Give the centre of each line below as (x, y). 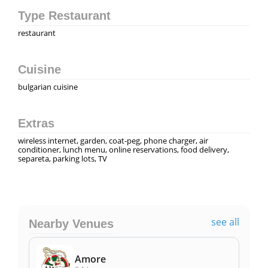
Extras (36, 123)
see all (225, 222)
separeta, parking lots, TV (63, 158)
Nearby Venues (71, 223)
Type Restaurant (64, 15)
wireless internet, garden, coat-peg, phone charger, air (113, 140)
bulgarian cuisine (48, 86)
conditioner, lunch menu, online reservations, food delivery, (124, 149)
